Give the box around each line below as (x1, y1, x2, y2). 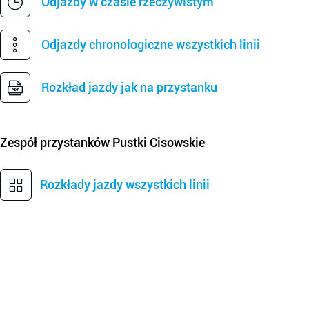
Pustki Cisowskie (112, 135, 205, 150)
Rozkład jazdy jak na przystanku (41, 80, 217, 94)
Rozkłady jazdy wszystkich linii (40, 177, 210, 192)
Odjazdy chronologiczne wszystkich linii (41, 37, 260, 52)
